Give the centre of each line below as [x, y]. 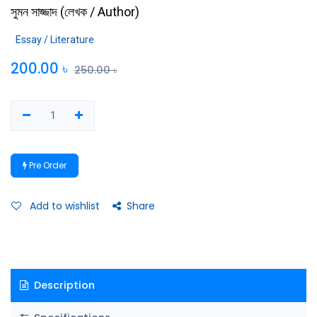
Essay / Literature [55, 40]
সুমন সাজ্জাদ [34, 12]
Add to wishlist [65, 206]
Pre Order [47, 165]
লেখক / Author [100, 12]
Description [63, 285]
